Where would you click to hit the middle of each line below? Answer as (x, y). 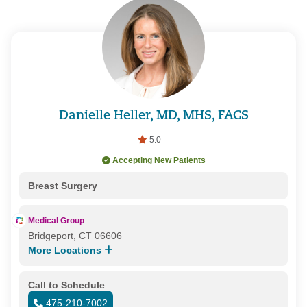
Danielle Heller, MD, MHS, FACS (153, 116)
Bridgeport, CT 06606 (75, 236)
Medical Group (56, 221)
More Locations (66, 250)
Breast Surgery (62, 186)
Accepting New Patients (159, 161)
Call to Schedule (66, 285)
